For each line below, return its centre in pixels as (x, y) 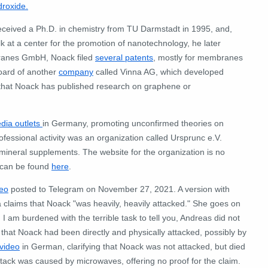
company (76, 71)
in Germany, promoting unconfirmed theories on (133, 123)
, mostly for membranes (198, 57)
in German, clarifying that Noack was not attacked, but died (133, 246)
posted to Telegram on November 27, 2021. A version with (119, 189)
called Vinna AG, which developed (159, 71)
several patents (124, 57)
